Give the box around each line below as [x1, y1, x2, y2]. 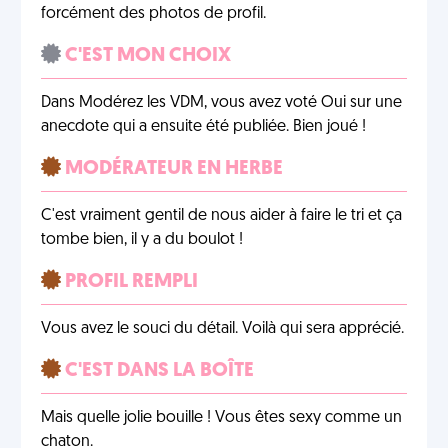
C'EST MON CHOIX [61, 46, 231, 66]
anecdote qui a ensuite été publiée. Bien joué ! [41, 119, 366, 135]
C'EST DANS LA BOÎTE [61, 361, 254, 381]
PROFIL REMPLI [61, 272, 198, 292]
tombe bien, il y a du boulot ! [41, 232, 243, 248]
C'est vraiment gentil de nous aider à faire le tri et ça [41, 208, 402, 224]
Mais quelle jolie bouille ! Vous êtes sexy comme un [41, 410, 402, 426]
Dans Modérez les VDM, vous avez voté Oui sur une [41, 95, 402, 111]
